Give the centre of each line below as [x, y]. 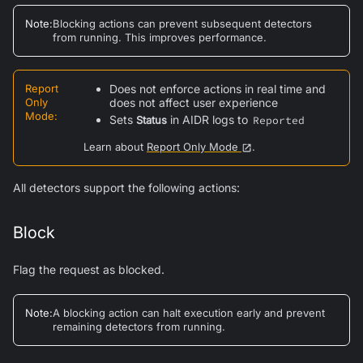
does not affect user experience [193, 102]
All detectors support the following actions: [126, 187]
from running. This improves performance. [160, 37]
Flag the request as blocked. [89, 269]
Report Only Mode [192, 146]
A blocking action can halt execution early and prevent [189, 312]
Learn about [115, 146]
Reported [278, 120]
